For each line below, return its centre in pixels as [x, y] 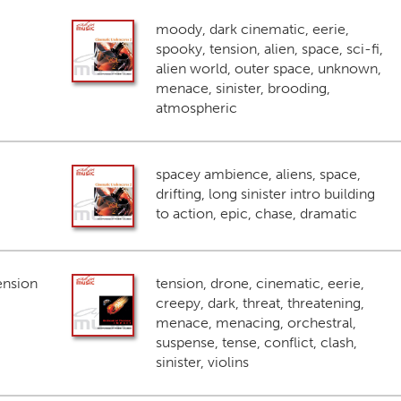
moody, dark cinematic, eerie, [252, 29]
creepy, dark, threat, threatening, [260, 303]
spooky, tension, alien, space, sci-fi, [269, 49]
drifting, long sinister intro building [265, 194]
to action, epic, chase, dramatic [256, 213]
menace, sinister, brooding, [243, 88]
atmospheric [196, 108]
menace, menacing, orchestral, [256, 323]
